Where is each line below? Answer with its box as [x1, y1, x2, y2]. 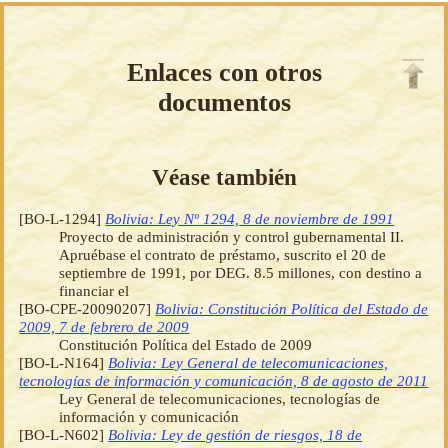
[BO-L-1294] [19, 210, 106, 228]
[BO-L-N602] [19, 426, 109, 444]
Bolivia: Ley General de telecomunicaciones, [108, 354, 389, 372]
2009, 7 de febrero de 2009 [19, 318, 190, 336]
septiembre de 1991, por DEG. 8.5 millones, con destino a [59, 264, 423, 282]
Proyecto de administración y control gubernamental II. [59, 228, 405, 246]
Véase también [151, 164, 297, 191]
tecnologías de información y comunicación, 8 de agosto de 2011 [19, 372, 429, 390]
